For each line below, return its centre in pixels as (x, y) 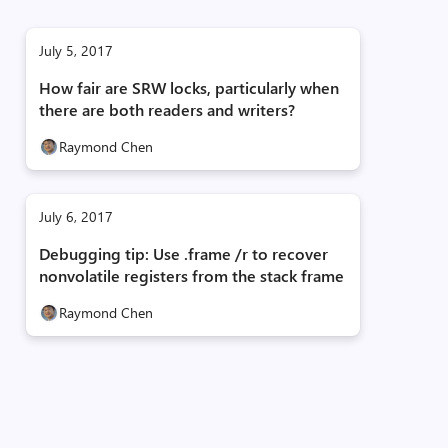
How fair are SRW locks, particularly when (188, 87)
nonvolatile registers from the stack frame (191, 275)
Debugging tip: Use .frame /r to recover (183, 253)
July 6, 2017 (75, 216)
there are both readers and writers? (166, 109)
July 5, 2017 (75, 50)
